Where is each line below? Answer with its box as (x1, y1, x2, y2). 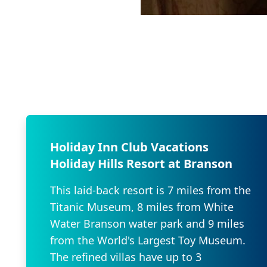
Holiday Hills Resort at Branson (50, 155, 232, 172)
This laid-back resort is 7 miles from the (50, 182, 251, 197)
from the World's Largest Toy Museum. (50, 232, 246, 247)
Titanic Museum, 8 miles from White (50, 199, 234, 214)
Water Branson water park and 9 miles (50, 216, 244, 231)
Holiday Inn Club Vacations (50, 138, 209, 155)
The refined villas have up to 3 (50, 249, 201, 264)
